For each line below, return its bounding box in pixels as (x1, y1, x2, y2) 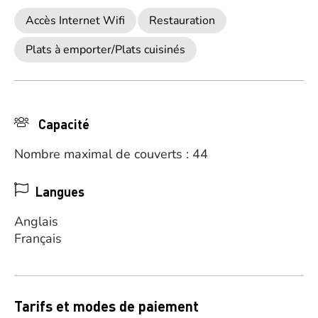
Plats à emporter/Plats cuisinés (26, 42, 185, 57)
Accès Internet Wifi (26, 13, 125, 28)
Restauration (149, 13, 215, 28)
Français (14, 230, 62, 247)
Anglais (14, 213, 58, 230)
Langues (35, 183, 84, 199)
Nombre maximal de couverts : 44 (14, 146, 208, 163)
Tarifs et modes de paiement (14, 297, 199, 315)
